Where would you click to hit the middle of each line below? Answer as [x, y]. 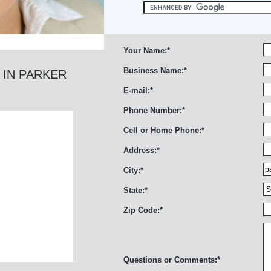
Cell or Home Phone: [162, 130]
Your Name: [145, 51]
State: [134, 190]
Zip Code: [142, 210]
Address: [140, 150]
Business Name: [154, 70]
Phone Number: [153, 110]
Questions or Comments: [170, 260]
